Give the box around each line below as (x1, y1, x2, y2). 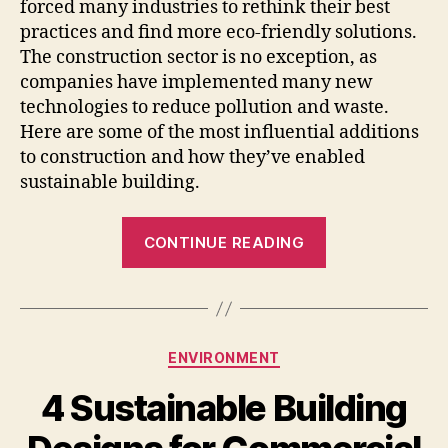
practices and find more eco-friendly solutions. (20, 20, 417, 44)
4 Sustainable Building (41, 385, 407, 430)
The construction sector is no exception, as (20, 45, 377, 69)
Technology (325, 245, 424, 269)
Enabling (325, 272, 404, 296)
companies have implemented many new (20, 70, 373, 94)
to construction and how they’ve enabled (20, 145, 365, 169)
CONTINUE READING (143, 232, 305, 252)
